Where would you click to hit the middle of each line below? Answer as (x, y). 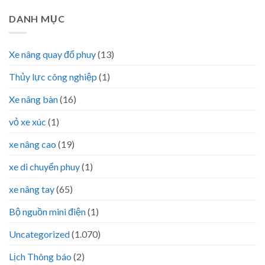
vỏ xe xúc (28, 122)
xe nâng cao (33, 144)
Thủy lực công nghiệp (53, 77)
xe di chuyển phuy (44, 167)
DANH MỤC (37, 18)
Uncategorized (39, 234)
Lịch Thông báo (40, 257)
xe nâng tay (32, 189)
